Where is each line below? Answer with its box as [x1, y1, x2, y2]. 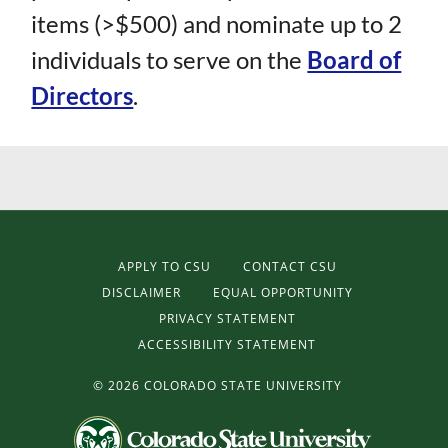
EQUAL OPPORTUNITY [212, 284, 353, 302]
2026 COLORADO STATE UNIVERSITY [107, 377, 342, 395]
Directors [31, 81, 134, 111]
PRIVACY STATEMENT [158, 310, 296, 328]
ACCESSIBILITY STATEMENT [138, 336, 317, 354]
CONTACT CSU [242, 258, 337, 276]
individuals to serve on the [31, 45, 308, 75]
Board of [307, 45, 402, 75]
